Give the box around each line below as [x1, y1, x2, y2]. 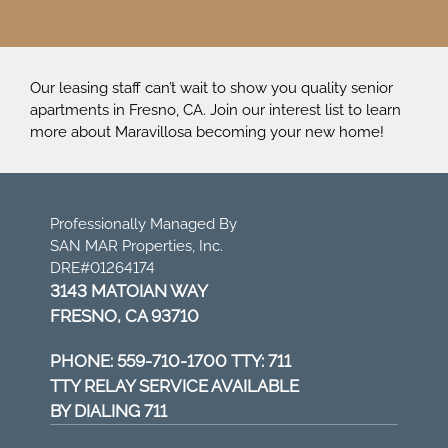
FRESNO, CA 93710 [50, 306, 199, 326]
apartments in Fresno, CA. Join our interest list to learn [30, 101, 401, 119]
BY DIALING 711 [50, 401, 167, 421]
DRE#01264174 [50, 259, 155, 277]
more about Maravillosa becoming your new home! [30, 123, 384, 141]
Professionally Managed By [50, 215, 237, 233]
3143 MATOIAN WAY [50, 281, 208, 301]
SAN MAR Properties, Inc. [50, 237, 223, 255]
